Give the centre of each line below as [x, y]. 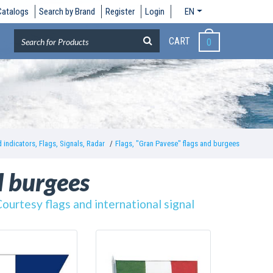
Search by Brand [67, 12]
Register [120, 12]
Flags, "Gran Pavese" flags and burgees [177, 144]
